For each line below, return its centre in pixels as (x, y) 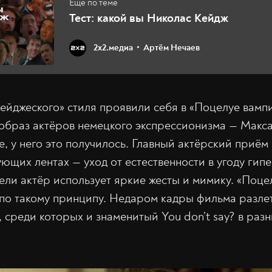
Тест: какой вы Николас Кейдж (149, 18)
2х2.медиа (113, 48)
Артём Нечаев (172, 48)
